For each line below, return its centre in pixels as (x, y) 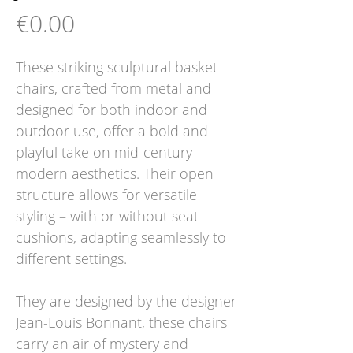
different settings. (71, 258)
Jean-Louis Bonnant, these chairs (121, 322)
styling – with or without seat (107, 216)
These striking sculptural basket (117, 67)
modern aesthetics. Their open (115, 173)
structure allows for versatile (106, 195)
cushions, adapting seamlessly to (121, 237)
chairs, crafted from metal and (113, 88)
